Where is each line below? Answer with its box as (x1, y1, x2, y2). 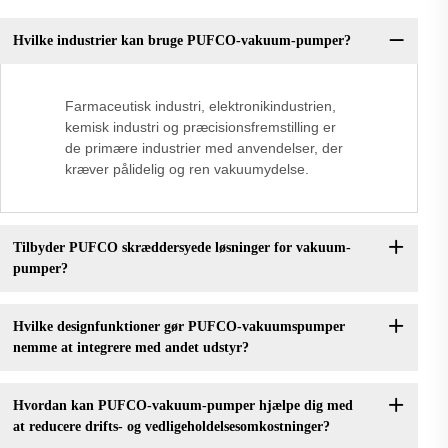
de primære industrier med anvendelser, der (65, 139, 343, 156)
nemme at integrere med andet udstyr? (12, 340, 249, 356)
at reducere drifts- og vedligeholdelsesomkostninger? (12, 419, 330, 435)
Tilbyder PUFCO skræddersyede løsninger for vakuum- (12, 240, 351, 256)
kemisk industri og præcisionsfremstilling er (65, 118, 336, 135)
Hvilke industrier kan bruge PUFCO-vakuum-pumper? (12, 33, 351, 49)
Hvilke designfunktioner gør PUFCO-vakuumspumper (12, 319, 345, 335)
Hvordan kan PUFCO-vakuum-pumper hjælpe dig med (12, 398, 353, 414)
